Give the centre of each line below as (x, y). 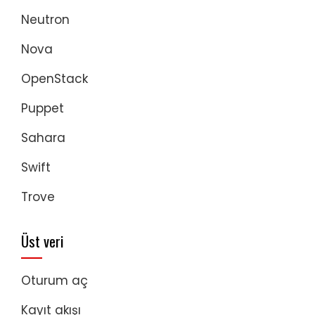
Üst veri (42, 241)
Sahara (43, 138)
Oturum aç (54, 281)
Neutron (45, 20)
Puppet (43, 108)
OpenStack (54, 79)
